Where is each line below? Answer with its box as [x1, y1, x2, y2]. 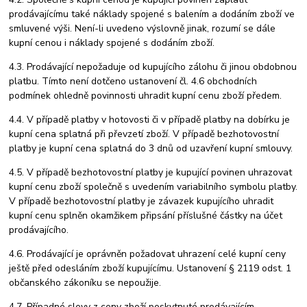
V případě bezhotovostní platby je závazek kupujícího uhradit [9, 194, 274, 208]
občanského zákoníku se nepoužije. [9, 275, 162, 289]
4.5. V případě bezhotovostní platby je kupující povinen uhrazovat [9, 165, 293, 179]
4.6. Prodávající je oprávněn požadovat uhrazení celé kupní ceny [9, 247, 286, 260]
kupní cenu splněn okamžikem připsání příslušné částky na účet [9, 208, 283, 222]
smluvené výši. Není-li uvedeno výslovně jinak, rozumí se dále [9, 21, 276, 35]
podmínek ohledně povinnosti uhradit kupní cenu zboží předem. [9, 88, 282, 102]
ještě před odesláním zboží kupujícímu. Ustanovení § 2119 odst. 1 [9, 261, 292, 275]
